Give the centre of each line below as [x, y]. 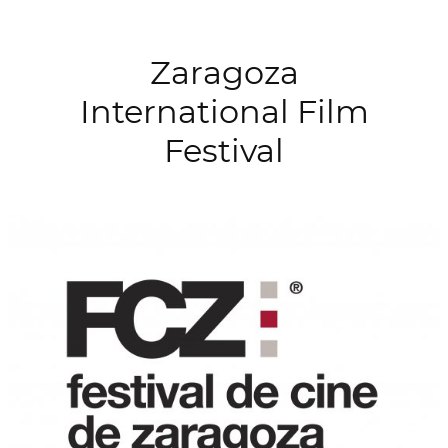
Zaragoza [224, 72]
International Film [224, 111]
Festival [224, 150]
